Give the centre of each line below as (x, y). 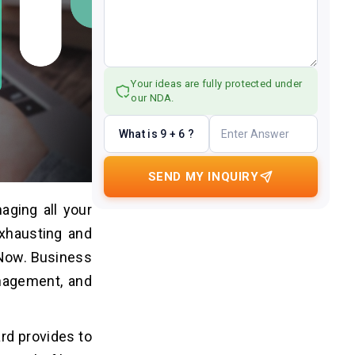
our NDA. (153, 98)
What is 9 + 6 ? (157, 134)
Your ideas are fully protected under (217, 84)
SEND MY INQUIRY (203, 177)
